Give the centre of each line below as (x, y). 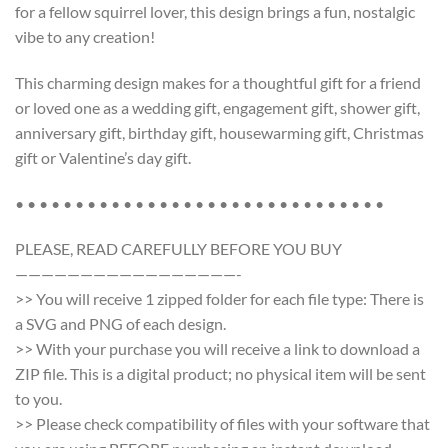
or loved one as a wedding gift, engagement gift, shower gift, (217, 107)
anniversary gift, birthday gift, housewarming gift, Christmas (219, 132)
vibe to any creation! (85, 36)
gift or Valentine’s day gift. (103, 157)
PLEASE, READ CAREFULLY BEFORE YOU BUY (178, 249)
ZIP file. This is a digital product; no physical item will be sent (220, 374)
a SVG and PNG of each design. (120, 324)
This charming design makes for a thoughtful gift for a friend (218, 82)
